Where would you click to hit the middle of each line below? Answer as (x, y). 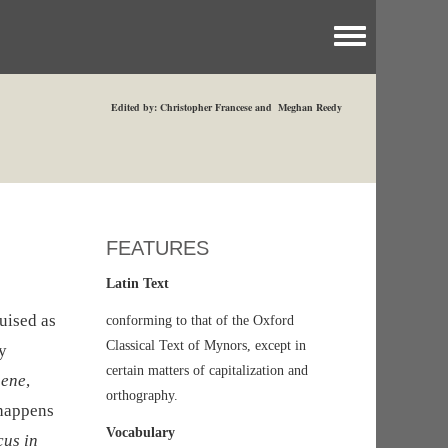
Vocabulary (140, 433)
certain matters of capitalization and (207, 371)
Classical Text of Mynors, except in (206, 346)
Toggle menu (386, 43)
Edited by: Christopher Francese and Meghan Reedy (226, 107)
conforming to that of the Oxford (200, 321)
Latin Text (137, 284)
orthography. (142, 396)
